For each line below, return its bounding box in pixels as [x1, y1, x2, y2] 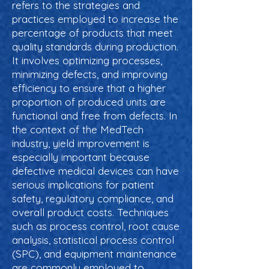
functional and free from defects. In [12, 109, 177, 122]
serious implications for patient [12, 178, 154, 191]
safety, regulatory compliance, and [12, 192, 174, 205]
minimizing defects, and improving [12, 68, 168, 80]
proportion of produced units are [12, 95, 166, 108]
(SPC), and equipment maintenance [12, 247, 177, 260]
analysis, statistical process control [12, 234, 174, 246]
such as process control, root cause [12, 220, 180, 232]
